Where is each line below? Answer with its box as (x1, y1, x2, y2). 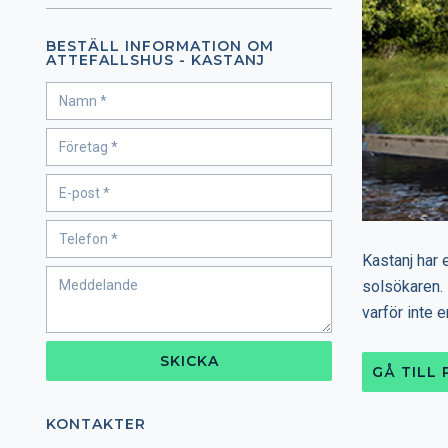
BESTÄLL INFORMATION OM (46, 37, 274, 55)
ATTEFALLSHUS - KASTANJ (46, 51, 265, 69)
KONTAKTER (46, 415, 146, 433)
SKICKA (159, 352, 219, 370)
